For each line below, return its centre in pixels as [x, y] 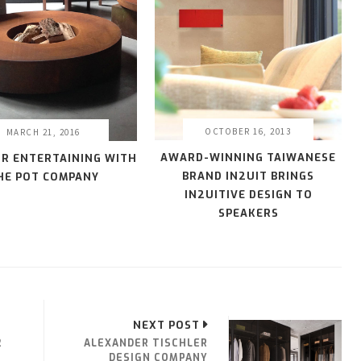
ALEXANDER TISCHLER [146, 344]
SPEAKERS [248, 214]
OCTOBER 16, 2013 [248, 132]
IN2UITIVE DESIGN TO [248, 195]
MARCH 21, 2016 [43, 132]
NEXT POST [166, 326]
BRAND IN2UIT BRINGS [248, 176]
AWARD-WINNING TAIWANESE [248, 158]
